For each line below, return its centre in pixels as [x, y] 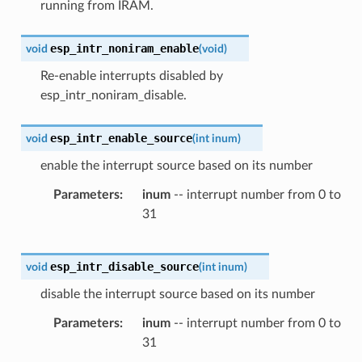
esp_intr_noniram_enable [124, 48]
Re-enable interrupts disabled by [131, 76]
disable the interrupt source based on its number [177, 294]
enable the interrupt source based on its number [176, 165]
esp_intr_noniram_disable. [113, 95]
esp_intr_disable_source [124, 266]
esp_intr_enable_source [121, 138]
